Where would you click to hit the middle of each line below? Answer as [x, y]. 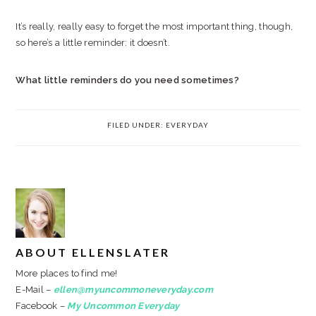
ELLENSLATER [121, 252]
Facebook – [42, 306]
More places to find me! [67, 273]
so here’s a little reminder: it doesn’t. [93, 43]
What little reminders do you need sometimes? [127, 80]
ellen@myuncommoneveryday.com [133, 290]
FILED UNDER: [136, 125]
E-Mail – [35, 290]
